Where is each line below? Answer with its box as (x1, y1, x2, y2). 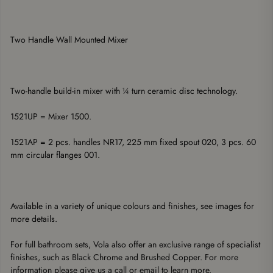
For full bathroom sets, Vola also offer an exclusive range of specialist (10, 238, 260, 250)
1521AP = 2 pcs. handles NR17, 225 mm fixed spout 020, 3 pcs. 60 (10, 136, 256, 148)
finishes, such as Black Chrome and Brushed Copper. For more (10, 251, 238, 263)
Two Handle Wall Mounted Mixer (10, 34, 128, 46)
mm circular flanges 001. (10, 149, 102, 161)
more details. (10, 213, 57, 225)
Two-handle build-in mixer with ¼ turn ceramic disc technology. (10, 85, 240, 97)
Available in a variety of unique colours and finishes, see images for (10, 200, 254, 212)
